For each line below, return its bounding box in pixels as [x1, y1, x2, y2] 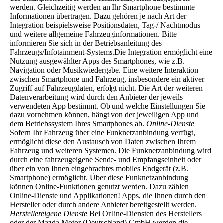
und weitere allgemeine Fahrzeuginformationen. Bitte [10, 29, 177, 38]
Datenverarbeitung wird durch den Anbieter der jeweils [10, 92, 183, 101]
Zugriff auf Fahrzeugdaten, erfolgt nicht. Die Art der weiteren [10, 83, 203, 92]
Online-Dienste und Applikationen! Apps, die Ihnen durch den [10, 191, 206, 200]
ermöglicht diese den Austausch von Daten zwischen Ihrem [10, 137, 196, 146]
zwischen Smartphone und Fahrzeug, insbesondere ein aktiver [10, 74, 204, 83]
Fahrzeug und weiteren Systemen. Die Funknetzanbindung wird [10, 146, 211, 155]
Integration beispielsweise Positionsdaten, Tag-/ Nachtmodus [10, 20, 200, 29]
